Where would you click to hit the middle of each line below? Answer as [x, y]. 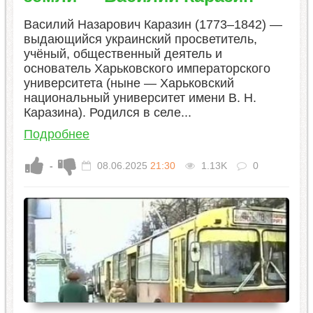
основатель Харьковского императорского [147, 68]
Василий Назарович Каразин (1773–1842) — [153, 24]
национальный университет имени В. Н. [140, 97]
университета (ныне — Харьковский [129, 83]
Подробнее [56, 134]
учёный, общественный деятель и [123, 53]
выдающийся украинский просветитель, [140, 39]
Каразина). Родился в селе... [107, 112]
